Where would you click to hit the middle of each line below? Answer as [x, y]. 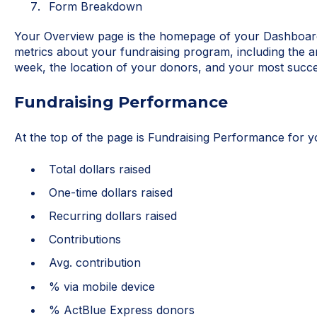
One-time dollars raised [110, 192]
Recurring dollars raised [113, 216]
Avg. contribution [94, 263]
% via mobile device [102, 286]
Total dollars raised [99, 169]
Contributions [85, 240]
